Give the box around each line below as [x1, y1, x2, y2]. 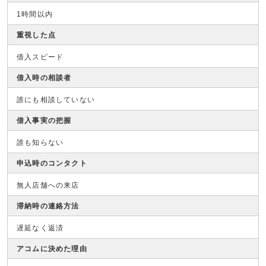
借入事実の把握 [17, 116, 72, 125]
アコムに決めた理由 [17, 245, 87, 253]
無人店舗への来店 [17, 181, 80, 189]
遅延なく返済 [17, 224, 64, 232]
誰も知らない [17, 138, 64, 147]
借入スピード [17, 53, 64, 61]
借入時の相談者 [17, 74, 72, 82]
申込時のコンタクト [17, 159, 87, 167]
